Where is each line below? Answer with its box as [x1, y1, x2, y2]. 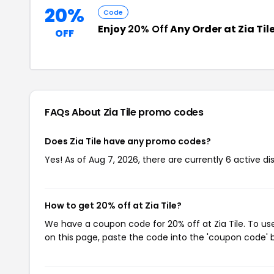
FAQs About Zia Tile [45, 105, 139, 119]
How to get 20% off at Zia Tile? [45, 199, 182, 212]
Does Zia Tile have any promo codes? [45, 135, 211, 147]
